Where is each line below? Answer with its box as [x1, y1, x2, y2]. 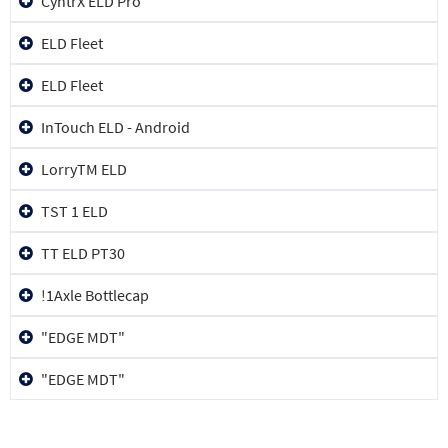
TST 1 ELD [41, 201, 108, 221]
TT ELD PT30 [41, 243, 125, 263]
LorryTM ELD [41, 159, 127, 179]
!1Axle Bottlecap [41, 285, 149, 305]
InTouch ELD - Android [41, 117, 190, 137]
